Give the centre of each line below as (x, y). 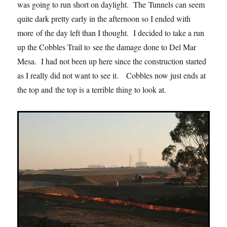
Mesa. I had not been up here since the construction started (112, 61)
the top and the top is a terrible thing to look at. (94, 89)
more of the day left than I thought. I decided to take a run (111, 32)
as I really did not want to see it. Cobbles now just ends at (112, 75)
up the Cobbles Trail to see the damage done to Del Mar (107, 47)
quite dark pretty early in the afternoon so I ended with (104, 18)
